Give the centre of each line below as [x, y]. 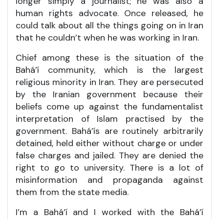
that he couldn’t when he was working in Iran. [107, 37]
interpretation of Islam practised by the [109, 119]
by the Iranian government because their [109, 94]
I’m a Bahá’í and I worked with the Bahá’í [109, 212]
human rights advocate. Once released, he [109, 13]
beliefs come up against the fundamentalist [109, 106]
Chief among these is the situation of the [109, 57]
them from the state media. [72, 192]
